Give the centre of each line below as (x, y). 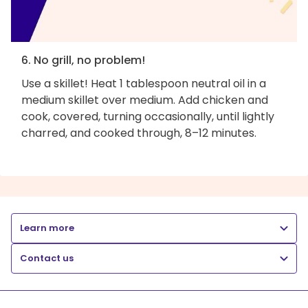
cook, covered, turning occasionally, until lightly (148, 116)
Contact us (47, 258)
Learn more (47, 228)
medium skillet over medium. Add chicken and (145, 100)
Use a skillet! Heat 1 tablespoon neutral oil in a (144, 83)
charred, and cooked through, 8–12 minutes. (139, 133)
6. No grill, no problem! (83, 60)
